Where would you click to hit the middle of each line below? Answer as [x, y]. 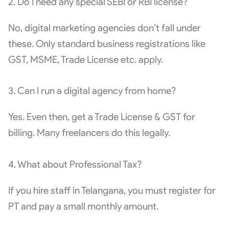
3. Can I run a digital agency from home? [92, 91]
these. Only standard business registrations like [107, 43]
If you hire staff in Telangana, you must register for [112, 191]
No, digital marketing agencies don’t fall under [104, 28]
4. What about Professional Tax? [75, 165]
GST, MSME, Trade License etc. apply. [85, 59]
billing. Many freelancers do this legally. [89, 133]
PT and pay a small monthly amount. [83, 207]
